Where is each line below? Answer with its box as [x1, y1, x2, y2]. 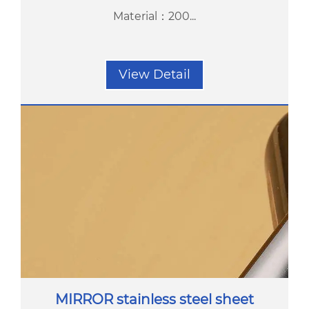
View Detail [119, 67, 190, 82]
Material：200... [113, 10, 196, 23]
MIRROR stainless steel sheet [55, 291, 254, 308]
